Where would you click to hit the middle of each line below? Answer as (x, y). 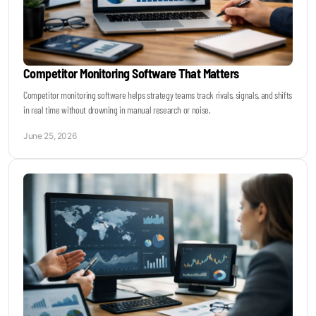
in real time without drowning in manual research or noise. (117, 110)
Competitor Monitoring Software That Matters (131, 74)
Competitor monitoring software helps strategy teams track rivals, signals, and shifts (158, 95)
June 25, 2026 (50, 136)
